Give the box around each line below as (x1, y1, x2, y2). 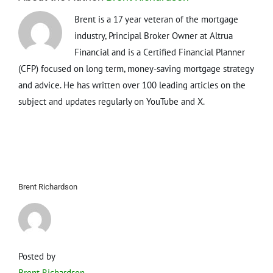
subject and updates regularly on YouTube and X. (18, 95, 205, 107)
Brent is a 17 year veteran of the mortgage (74, 13, 238, 25)
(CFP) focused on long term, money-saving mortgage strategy (18, 62, 253, 74)
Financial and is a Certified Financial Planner (74, 46, 245, 58)
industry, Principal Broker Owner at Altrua (74, 29, 233, 41)
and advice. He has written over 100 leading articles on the (18, 79, 246, 91)
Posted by (18, 250, 55, 263)
